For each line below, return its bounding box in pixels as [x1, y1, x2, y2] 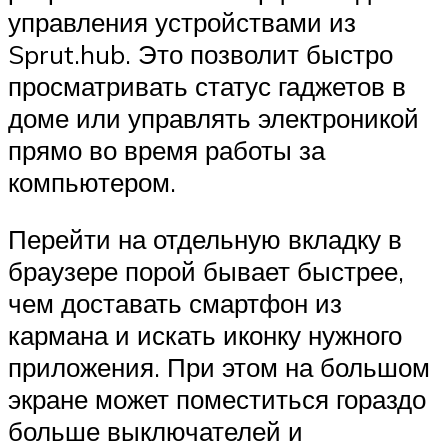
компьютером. [8, 165, 176, 198]
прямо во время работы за [8, 133, 325, 166]
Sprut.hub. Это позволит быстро [8, 37, 393, 70]
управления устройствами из [8, 5, 356, 38]
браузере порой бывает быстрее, [8, 255, 404, 288]
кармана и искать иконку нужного [8, 319, 402, 352]
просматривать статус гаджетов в [8, 69, 406, 102]
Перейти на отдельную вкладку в [8, 223, 402, 256]
